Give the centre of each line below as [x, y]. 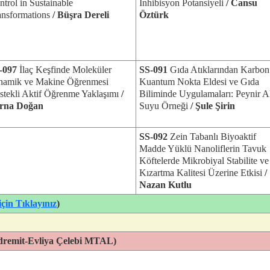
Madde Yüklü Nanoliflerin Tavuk [203, 149]
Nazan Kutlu [165, 185]
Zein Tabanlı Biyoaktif [212, 137]
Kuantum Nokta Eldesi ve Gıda [199, 82]
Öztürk [154, 15]
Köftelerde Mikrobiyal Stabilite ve [204, 161]
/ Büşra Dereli [80, 15]
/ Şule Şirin [212, 106]
